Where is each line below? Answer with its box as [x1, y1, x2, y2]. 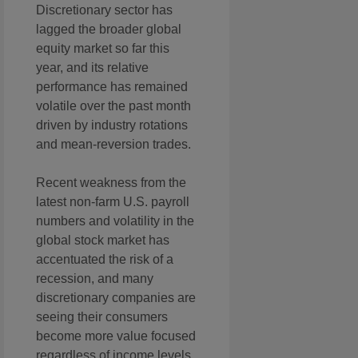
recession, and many [36, 272, 153, 286]
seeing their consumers [36, 310, 168, 324]
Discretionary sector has [36, 3, 173, 18]
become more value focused [36, 329, 196, 344]
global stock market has [36, 233, 169, 248]
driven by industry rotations [36, 118, 188, 133]
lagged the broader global [36, 22, 181, 37]
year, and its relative [36, 61, 149, 75]
